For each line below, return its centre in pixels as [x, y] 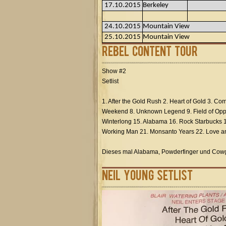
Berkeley [156, 5]
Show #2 [114, 71]
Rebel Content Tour [150, 50]
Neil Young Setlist [147, 175]
